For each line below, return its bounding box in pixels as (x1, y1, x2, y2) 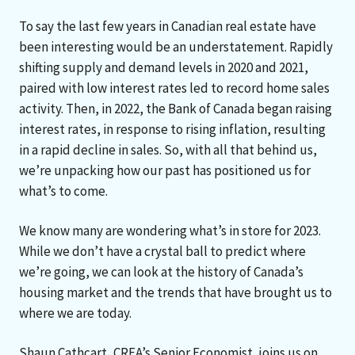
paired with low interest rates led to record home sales (19, 78, 330, 97)
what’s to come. (19, 181, 108, 200)
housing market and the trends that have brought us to (19, 283, 332, 301)
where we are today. (19, 303, 132, 322)
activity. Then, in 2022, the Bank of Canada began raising (19, 99, 332, 117)
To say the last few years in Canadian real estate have (19, 17, 316, 35)
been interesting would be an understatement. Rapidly (19, 37, 333, 55)
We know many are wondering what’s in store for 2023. (19, 221, 321, 239)
